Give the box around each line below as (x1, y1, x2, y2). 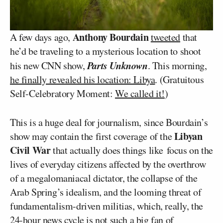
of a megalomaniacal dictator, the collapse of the (10, 171, 198, 185)
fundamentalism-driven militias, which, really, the (10, 199, 204, 213)
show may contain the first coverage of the (10, 129, 174, 143)
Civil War (10, 143, 51, 158)
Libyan (174, 129, 203, 144)
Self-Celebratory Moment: (10, 87, 115, 101)
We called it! (115, 87, 165, 101)
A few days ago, (10, 30, 73, 44)
